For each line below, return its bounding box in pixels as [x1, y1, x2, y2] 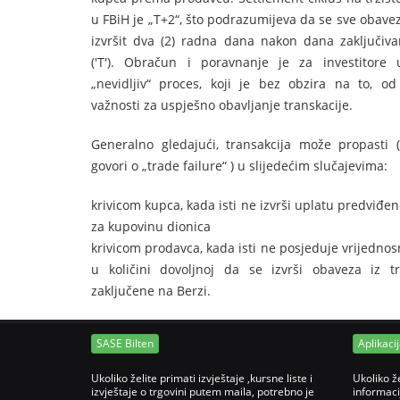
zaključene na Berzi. [91, 282, 211, 299]
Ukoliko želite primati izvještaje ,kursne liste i [91, 371, 312, 387]
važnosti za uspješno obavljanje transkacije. [91, 96, 353, 113]
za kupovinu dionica [91, 218, 211, 235]
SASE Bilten [96, 336, 154, 352]
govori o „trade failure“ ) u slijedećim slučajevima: [91, 157, 387, 174]
